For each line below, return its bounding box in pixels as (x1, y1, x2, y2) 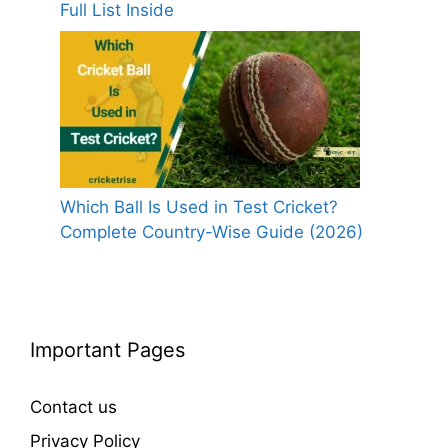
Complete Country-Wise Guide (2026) (60, 222, 363, 243)
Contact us (30, 397, 117, 418)
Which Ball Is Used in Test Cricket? (60, 197, 338, 218)
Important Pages (30, 338, 185, 363)
